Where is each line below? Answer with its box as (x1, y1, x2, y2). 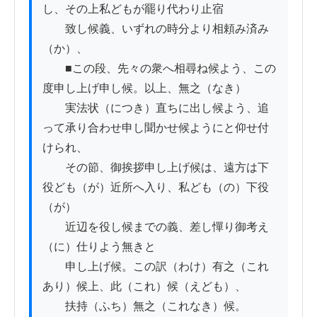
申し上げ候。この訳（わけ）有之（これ (42, 260, 269, 272)
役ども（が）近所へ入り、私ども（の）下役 (42, 180, 269, 193)
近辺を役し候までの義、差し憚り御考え (42, 220, 269, 233)
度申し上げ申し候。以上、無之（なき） (42, 81, 246, 94)
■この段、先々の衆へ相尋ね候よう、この (42, 62, 276, 74)
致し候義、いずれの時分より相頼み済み (42, 22, 269, 35)
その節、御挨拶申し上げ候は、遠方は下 (42, 161, 269, 173)
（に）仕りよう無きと (42, 240, 156, 253)
